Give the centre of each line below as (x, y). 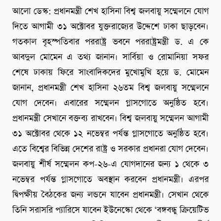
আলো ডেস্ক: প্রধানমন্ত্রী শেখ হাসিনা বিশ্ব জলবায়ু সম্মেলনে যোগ (110, 12)
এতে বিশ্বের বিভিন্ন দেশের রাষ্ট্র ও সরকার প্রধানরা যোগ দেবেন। (110, 149)
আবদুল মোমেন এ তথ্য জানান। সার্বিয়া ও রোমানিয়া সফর (110, 57)
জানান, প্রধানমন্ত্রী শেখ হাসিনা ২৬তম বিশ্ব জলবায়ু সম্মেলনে (110, 88)
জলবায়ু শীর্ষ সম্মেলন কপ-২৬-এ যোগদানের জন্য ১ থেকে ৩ (110, 165)
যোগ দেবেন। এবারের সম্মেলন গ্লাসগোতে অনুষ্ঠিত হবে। (110, 103)
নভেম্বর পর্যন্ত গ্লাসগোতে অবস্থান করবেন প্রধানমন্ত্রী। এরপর (110, 180)
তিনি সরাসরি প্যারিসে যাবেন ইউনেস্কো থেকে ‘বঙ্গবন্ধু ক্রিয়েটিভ (110, 210)
